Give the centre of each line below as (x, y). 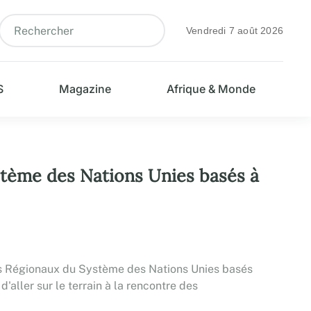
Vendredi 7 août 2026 (235, 31)
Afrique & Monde (211, 89)
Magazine (85, 89)
